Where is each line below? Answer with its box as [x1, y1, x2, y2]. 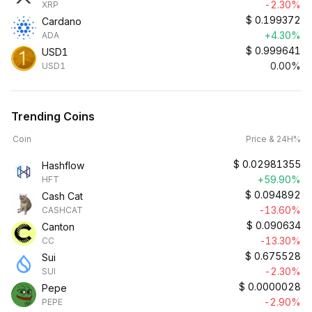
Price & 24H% [246, 134, 301, 144]
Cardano [42, 15, 81, 27]
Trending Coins [11, 109, 95, 123]
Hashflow [42, 159, 84, 171]
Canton [42, 221, 75, 233]
